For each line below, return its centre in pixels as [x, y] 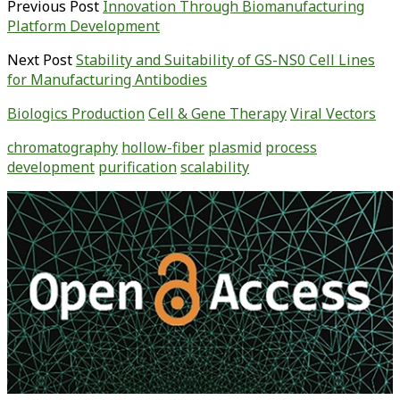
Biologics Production [76, 114]
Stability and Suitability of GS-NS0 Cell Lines [225, 60]
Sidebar [43, 229]
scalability [215, 167]
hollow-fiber [163, 148]
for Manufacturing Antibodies [107, 80]
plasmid [235, 148]
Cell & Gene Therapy [217, 114]
